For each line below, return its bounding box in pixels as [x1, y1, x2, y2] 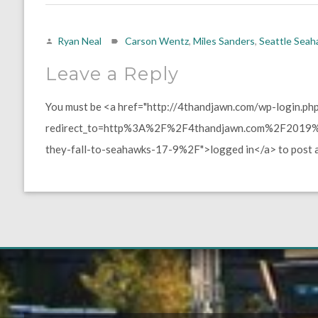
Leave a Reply [45, 62, 179, 84]
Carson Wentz [124, 35, 189, 47]
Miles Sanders [192, 35, 255, 47]
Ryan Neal [57, 35, 102, 47]
